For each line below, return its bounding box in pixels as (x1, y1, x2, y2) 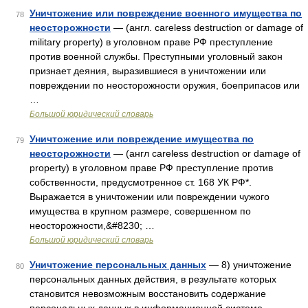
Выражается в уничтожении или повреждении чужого (30, 191, 269, 202)
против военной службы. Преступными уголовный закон (30, 51, 283, 62)
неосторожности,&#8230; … (30, 220, 155, 231)
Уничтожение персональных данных (30, 259, 206, 270)
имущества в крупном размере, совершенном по (30, 206, 251, 217)
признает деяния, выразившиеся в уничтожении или (30, 65, 266, 76)
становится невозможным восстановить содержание (30, 288, 266, 299)
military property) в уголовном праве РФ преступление (30, 36, 273, 47)
